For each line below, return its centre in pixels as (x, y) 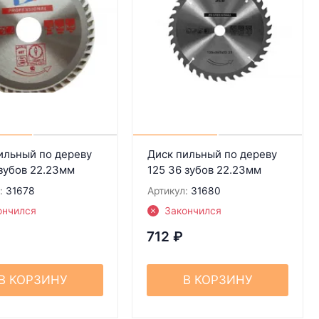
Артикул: (167, 190)
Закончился (193, 210)
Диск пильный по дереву (212, 154)
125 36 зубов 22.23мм (204, 169)
